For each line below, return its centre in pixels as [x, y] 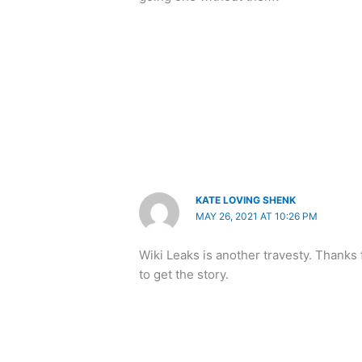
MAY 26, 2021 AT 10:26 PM [257, 217]
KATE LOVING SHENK [246, 200]
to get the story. [184, 275]
